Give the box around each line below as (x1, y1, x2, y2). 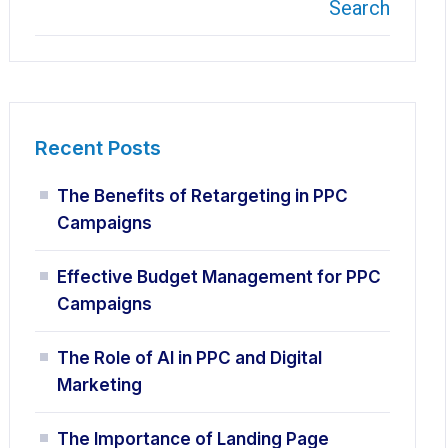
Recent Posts (35, 136, 162, 160)
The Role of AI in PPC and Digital (57, 348, 323, 368)
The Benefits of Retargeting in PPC (57, 186, 349, 206)
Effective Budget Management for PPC (57, 267, 382, 287)
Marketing (57, 375, 143, 395)
